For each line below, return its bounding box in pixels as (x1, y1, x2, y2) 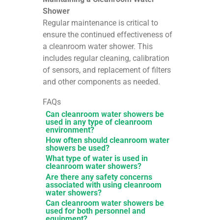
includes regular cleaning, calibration (43, 54, 170, 63)
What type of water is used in (45, 154, 148, 164)
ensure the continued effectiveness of (43, 30, 173, 40)
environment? (45, 125, 94, 135)
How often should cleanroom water (45, 135, 169, 145)
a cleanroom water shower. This (43, 42, 153, 52)
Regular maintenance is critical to (43, 18, 159, 28)
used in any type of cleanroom (45, 117, 152, 127)
